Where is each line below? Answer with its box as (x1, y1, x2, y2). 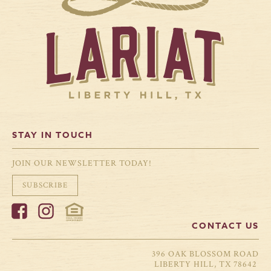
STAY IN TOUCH (12, 128, 93, 142)
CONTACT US (192, 219, 259, 232)
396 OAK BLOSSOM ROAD (152, 249, 259, 260)
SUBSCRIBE (22, 180, 68, 191)
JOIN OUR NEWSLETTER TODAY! (12, 158, 152, 169)
